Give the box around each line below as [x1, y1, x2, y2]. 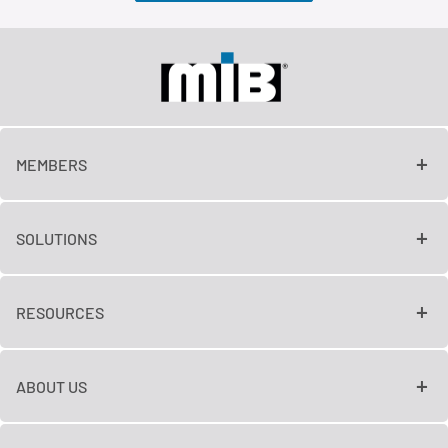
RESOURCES [16, 302, 104, 322]
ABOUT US [16, 376, 87, 396]
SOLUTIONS [16, 228, 97, 248]
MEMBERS [16, 154, 87, 174]
